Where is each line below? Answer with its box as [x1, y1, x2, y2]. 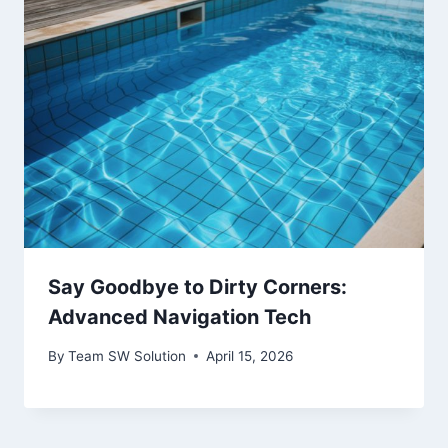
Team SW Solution [68, 347, 187, 364]
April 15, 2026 [206, 347, 294, 364]
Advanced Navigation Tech [48, 305, 311, 330]
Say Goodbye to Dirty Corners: [48, 275, 347, 300]
